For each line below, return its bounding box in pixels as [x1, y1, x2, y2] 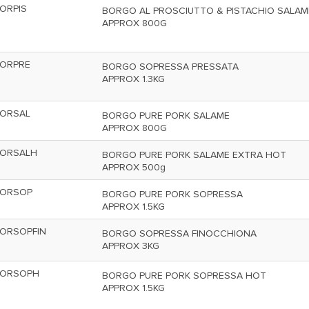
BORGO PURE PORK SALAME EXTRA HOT [102, 149, 286, 161]
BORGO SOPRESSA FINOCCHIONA [102, 228, 257, 239]
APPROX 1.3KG [102, 73, 165, 85]
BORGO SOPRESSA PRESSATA [102, 61, 239, 72]
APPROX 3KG [102, 240, 159, 252]
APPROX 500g [102, 161, 166, 173]
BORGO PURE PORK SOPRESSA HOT [102, 270, 266, 281]
